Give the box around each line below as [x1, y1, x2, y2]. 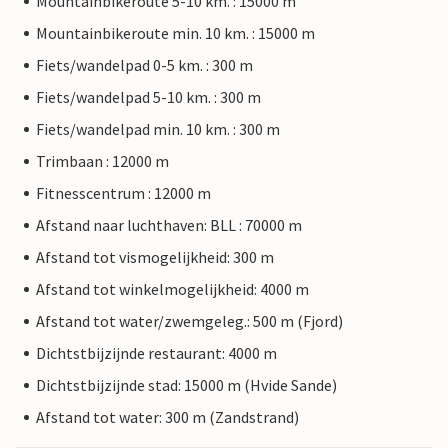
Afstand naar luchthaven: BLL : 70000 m [36, 215, 302, 236]
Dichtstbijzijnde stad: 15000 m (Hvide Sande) [36, 375, 337, 396]
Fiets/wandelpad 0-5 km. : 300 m [36, 55, 253, 76]
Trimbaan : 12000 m [36, 151, 169, 172]
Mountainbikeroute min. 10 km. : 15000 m [36, 23, 315, 44]
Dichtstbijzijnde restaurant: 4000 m [36, 343, 277, 364]
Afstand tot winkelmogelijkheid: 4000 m [36, 279, 309, 300]
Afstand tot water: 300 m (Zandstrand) [36, 407, 299, 428]
